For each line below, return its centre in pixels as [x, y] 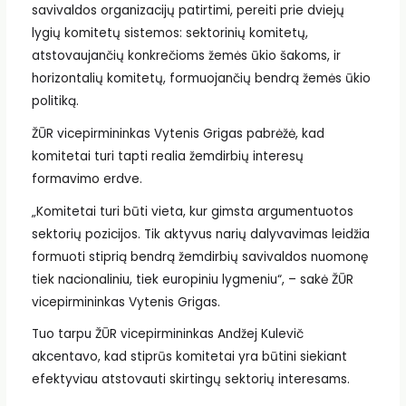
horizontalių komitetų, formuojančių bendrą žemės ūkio [201, 79]
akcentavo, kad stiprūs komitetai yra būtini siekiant [189, 357]
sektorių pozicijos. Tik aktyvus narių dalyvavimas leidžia [200, 234]
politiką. [55, 101]
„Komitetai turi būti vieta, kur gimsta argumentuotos [192, 211]
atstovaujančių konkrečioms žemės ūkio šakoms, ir [186, 56]
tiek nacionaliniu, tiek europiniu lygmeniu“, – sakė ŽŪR [192, 279]
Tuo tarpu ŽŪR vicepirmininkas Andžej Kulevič [167, 334]
